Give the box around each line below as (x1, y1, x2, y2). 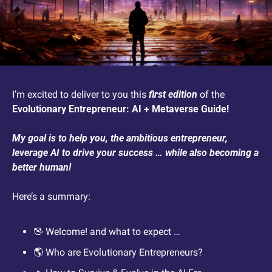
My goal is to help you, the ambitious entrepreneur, (12, 132, 228, 144)
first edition (149, 89, 197, 101)
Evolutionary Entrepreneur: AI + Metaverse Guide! (12, 103, 229, 115)
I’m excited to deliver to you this (12, 89, 149, 101)
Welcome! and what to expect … (43, 226, 180, 238)
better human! (12, 161, 73, 174)
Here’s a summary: (12, 191, 90, 203)
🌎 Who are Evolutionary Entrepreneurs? (33, 246, 203, 259)
